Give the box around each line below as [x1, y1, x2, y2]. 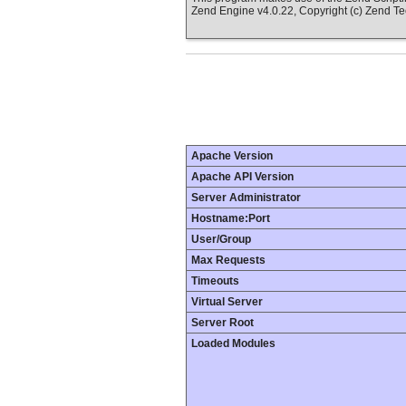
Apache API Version [191, 170, 294, 184]
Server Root [191, 316, 254, 330]
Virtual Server [191, 295, 263, 309]
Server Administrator [191, 191, 301, 205]
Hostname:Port [191, 212, 270, 226]
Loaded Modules [191, 337, 275, 351]
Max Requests [191, 254, 266, 267]
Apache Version [191, 150, 273, 163]
